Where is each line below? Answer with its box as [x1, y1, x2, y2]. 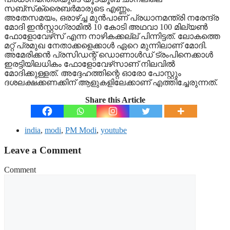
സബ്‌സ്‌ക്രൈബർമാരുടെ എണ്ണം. [4, 4, 132, 13]
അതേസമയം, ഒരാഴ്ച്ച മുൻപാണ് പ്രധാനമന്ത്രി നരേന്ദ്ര [4, 13, 219, 22]
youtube [101, 125, 127, 135]
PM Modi [65, 125, 97, 135]
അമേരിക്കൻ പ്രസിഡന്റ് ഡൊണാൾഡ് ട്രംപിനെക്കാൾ [4, 50, 213, 59]
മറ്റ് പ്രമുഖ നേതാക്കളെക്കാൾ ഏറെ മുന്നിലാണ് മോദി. [4, 41, 207, 50]
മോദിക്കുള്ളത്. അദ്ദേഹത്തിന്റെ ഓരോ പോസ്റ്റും [4, 68, 181, 78]
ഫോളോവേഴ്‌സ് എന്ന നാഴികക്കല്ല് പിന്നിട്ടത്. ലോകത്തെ [4, 31, 220, 41]
